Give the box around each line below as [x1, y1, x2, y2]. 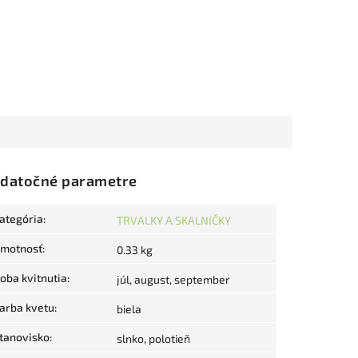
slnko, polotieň [117, 332, 190, 346]
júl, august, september [117, 272, 230, 287]
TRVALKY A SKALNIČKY [117, 213, 231, 228]
